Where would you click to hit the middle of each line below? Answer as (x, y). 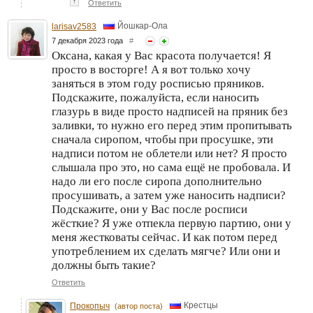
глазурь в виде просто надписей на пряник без (170, 112)
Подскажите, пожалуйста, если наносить (155, 98)
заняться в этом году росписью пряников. (158, 84)
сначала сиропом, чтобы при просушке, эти (162, 140)
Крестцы (201, 305)
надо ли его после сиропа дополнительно (157, 182)
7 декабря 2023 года (90, 41)
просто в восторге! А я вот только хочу (151, 70)
